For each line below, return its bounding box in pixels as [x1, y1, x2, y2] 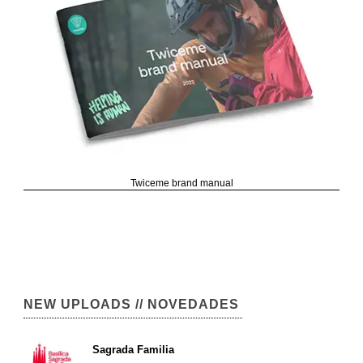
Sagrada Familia [92, 343, 174, 356]
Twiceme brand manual [130, 177, 233, 189]
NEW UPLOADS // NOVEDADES [23, 297, 239, 311]
